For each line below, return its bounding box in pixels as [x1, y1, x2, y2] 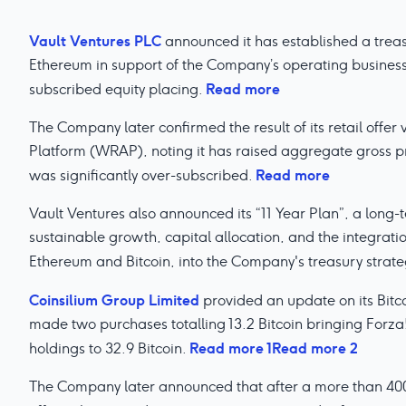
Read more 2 [272, 338, 358, 358]
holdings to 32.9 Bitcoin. [29, 339, 189, 358]
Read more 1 [189, 338, 272, 358]
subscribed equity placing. [29, 80, 206, 99]
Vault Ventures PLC [29, 31, 161, 51]
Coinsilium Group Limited [29, 290, 199, 310]
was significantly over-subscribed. [29, 166, 256, 185]
